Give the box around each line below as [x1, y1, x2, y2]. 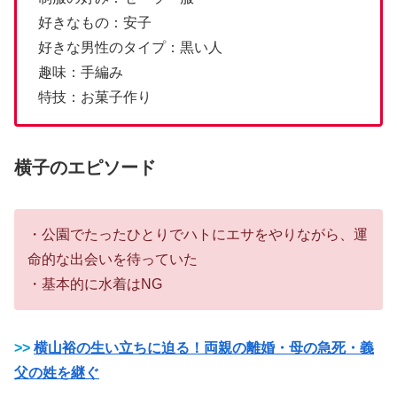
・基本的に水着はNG [27, 276, 162, 292]
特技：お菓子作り [38, 89, 152, 105]
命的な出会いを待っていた [27, 252, 198, 268]
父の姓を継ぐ [14, 364, 99, 380]
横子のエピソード [14, 158, 156, 178]
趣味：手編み [38, 64, 123, 80]
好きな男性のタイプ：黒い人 [38, 39, 222, 55]
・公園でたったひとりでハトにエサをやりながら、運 [27, 227, 368, 243]
